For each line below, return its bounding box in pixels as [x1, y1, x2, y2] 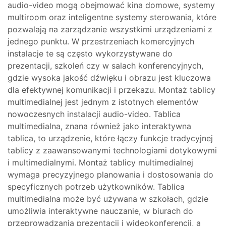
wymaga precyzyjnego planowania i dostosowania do [8, 169, 213, 180]
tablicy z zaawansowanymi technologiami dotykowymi [8, 145, 217, 155]
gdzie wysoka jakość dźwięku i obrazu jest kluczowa [8, 73, 211, 83]
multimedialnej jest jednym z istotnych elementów [8, 97, 198, 107]
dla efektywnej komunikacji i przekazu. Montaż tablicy [8, 85, 215, 95]
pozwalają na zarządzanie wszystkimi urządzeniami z [8, 24, 212, 34]
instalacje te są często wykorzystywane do [8, 48, 173, 59]
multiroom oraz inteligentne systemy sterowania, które [8, 12, 216, 22]
